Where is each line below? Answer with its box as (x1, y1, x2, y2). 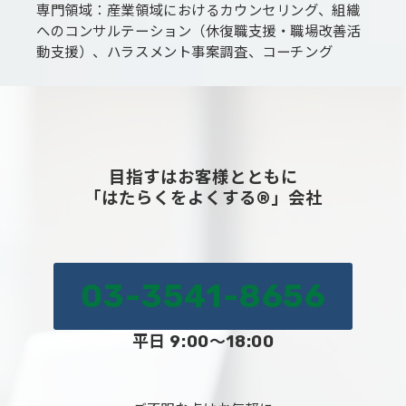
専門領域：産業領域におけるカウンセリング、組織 (36, 3, 361, 20)
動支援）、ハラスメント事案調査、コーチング (36, 44, 333, 62)
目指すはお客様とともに (108, 168, 298, 188)
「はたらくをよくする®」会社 (83, 188, 323, 209)
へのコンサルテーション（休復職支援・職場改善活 (36, 24, 362, 41)
